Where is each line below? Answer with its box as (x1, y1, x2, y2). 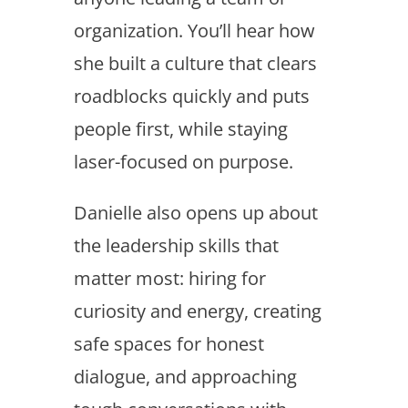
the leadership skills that (73, 233, 279, 258)
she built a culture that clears (73, 51, 317, 76)
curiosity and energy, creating (73, 299, 321, 323)
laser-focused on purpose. (73, 149, 293, 174)
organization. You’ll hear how (73, 18, 315, 43)
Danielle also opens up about (73, 200, 318, 225)
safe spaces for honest (73, 331, 264, 356)
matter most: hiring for (73, 266, 266, 291)
